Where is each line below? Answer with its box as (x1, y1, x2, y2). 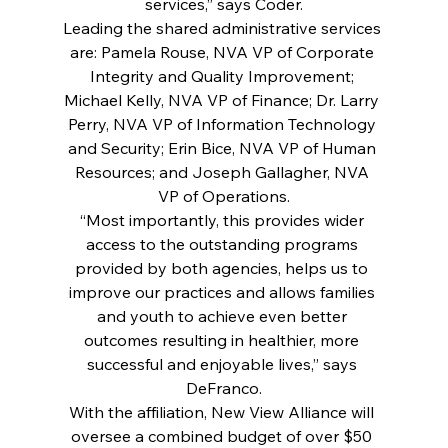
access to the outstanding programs (85, 233, 362, 254)
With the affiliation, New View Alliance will (69, 401, 379, 422)
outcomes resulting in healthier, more (84, 329, 364, 350)
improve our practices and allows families (68, 281, 379, 302)
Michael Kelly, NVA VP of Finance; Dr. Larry (64, 89, 384, 110)
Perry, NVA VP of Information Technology (67, 113, 380, 134)
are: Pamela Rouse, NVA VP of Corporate (69, 41, 378, 62)
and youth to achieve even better (96, 305, 351, 326)
